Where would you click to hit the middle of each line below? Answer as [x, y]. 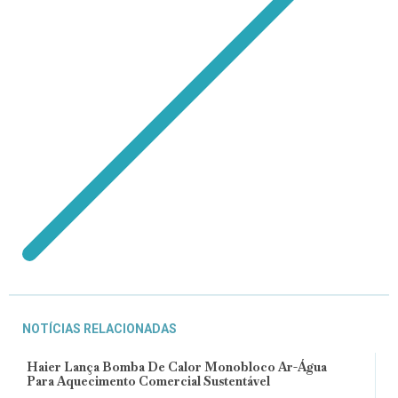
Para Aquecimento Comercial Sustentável [148, 381]
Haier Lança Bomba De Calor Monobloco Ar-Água [177, 366]
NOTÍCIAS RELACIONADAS [99, 328]
